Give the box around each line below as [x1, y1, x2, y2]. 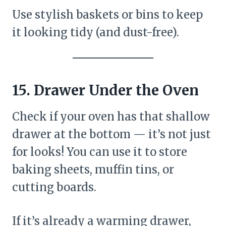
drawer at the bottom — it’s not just [12, 127, 211, 141]
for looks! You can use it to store [12, 144, 187, 159]
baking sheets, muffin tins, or [12, 162, 174, 177]
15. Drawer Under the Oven [12, 81, 199, 99]
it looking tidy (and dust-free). [12, 25, 179, 39]
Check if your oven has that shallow [12, 109, 210, 124]
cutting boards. [12, 180, 96, 194]
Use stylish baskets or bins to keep [12, 7, 203, 22]
